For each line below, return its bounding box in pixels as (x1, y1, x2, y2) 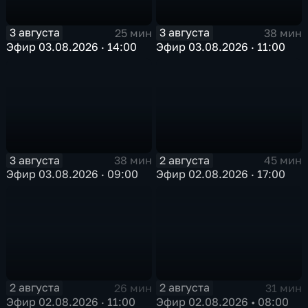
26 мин (113, 280, 152, 295)
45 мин (263, 153, 302, 168)
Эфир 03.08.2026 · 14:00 (6, 39, 137, 54)
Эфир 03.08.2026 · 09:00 (6, 167, 139, 181)
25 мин (114, 25, 152, 40)
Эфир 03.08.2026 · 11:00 (156, 39, 286, 54)
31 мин (265, 280, 302, 295)
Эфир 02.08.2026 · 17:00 (156, 167, 286, 181)
